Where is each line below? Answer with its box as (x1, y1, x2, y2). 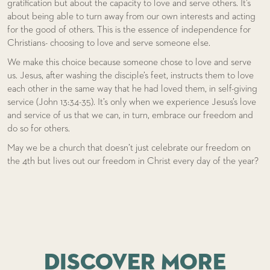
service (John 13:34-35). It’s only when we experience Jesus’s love (7, 98, 256, 108)
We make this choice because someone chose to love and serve (7, 58, 251, 68)
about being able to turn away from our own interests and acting (7, 12, 256, 22)
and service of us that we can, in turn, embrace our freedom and (7, 111, 253, 121)
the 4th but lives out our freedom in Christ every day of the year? (7, 157, 259, 167)
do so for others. (7, 124, 70, 134)
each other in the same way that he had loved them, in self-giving (7, 84, 257, 95)
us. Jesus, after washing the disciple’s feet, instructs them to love (7, 71, 254, 81)
